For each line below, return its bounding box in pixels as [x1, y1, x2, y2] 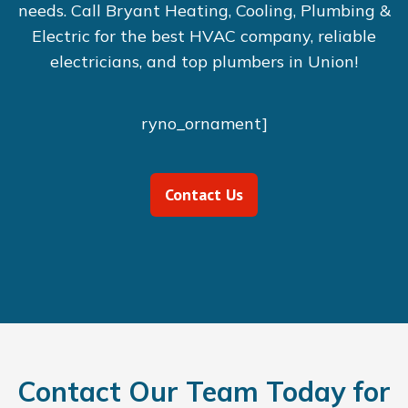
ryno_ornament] [140, 113, 268, 134]
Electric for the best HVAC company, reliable [32, 25, 376, 46]
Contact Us [165, 184, 243, 205]
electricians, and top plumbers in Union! [50, 51, 358, 72]
